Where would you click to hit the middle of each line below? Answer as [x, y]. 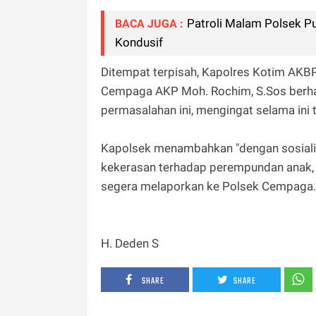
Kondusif [139, 42]
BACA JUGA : [149, 24]
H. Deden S [131, 243]
